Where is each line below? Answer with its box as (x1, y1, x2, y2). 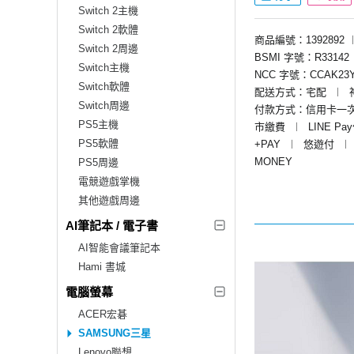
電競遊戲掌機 (78, 175, 140, 187)
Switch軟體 (78, 80, 130, 92)
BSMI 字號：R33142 (254, 51, 349, 63)
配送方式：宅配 (254, 85, 326, 98)
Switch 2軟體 (78, 23, 138, 36)
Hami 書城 (78, 260, 126, 273)
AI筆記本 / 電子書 (66, 218, 158, 232)
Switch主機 (78, 61, 130, 73)
